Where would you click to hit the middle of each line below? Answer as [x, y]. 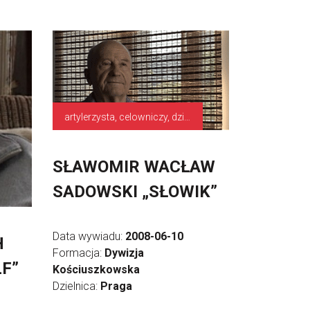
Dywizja [124, 253]
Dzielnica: [76, 286]
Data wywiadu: [89, 236]
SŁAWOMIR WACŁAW [134, 166]
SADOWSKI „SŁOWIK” [135, 191]
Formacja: [79, 253]
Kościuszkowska [96, 269]
